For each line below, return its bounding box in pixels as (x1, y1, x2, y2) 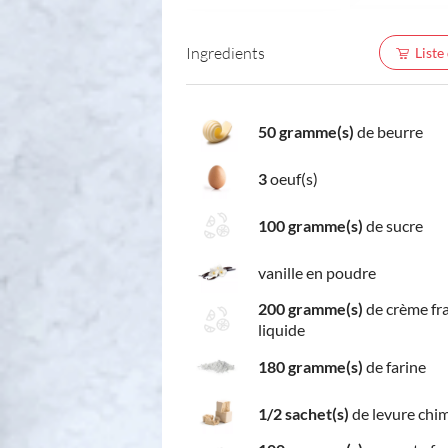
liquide (258, 320, 305, 339)
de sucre (363, 215, 423, 235)
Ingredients (186, 42, 265, 62)
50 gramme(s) (258, 121, 354, 141)
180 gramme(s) (258, 356, 363, 376)
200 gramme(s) (258, 299, 363, 318)
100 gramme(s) (258, 215, 363, 235)
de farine (363, 356, 426, 376)
